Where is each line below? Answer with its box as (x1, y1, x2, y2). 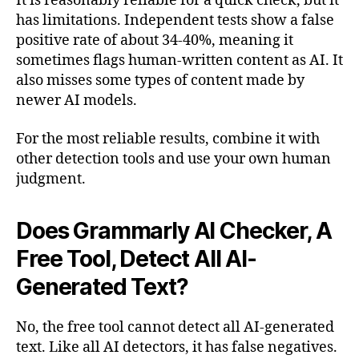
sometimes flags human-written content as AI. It (16, 51, 343, 71)
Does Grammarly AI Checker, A (16, 216, 332, 244)
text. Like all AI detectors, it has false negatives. (16, 337, 337, 357)
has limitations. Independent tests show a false (16, 11, 334, 30)
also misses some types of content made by (16, 71, 305, 91)
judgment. (16, 169, 86, 188)
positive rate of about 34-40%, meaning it (16, 31, 293, 50)
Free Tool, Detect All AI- (16, 244, 256, 272)
